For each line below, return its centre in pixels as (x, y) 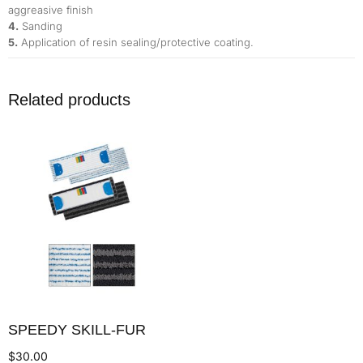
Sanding (41, 26)
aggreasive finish (51, 10)
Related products (69, 100)
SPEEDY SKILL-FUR (77, 329)
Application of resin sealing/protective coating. (136, 43)
